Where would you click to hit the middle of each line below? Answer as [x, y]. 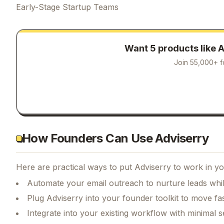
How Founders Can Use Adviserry [115, 138]
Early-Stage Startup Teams [67, 7]
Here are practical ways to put [75, 167]
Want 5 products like [171, 48]
